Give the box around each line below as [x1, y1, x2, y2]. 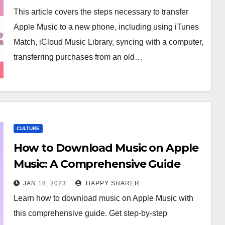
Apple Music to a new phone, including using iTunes [13, 23, 199, 31]
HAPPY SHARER [83, 180, 140, 187]
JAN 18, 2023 [23, 180, 66, 187]
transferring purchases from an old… [13, 53, 143, 61]
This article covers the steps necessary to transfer [13, 8, 188, 16]
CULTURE [16, 126, 40, 131]
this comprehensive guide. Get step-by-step [13, 209, 167, 217]
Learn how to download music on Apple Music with [13, 194, 193, 202]
